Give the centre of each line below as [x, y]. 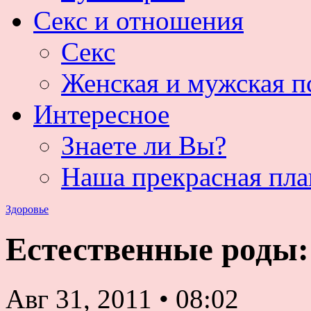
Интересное [101, 114]
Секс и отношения [138, 20]
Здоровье [27, 209]
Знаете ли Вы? [144, 145]
